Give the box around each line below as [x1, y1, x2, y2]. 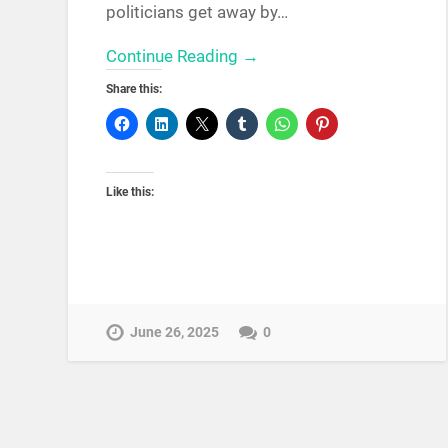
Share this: [106, 82, 163, 97]
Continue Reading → [106, 46, 260, 67]
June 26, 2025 [130, 323, 220, 341]
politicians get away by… [106, 2, 289, 23]
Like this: [106, 185, 155, 200]
